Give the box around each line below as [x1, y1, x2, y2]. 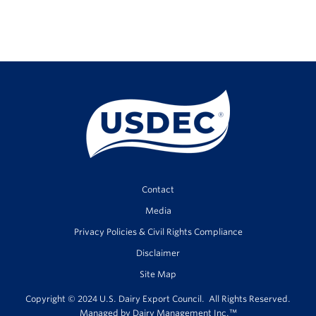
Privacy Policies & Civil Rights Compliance [73, 226, 243, 237]
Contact [142, 184, 174, 195]
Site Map [140, 269, 176, 279]
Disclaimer [136, 248, 180, 258]
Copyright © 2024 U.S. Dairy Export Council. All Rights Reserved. [25, 293, 291, 304]
